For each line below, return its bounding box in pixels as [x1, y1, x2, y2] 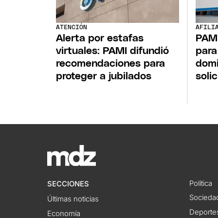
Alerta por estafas [56, 33, 144, 43]
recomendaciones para [56, 58, 165, 69]
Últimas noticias [47, 195, 99, 204]
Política [189, 179, 212, 188]
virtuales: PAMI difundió [56, 45, 169, 56]
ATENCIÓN [56, 24, 88, 31]
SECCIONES [47, 179, 90, 188]
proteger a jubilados [56, 71, 152, 81]
